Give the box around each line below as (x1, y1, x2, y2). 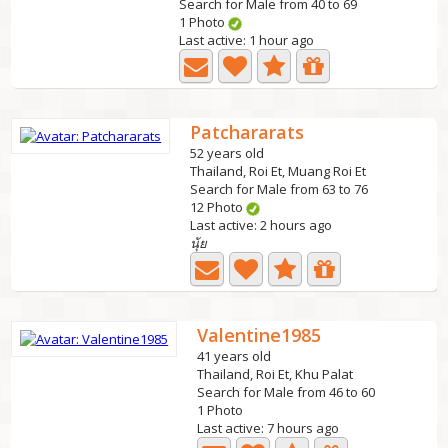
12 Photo (190, 198, 247, 216)
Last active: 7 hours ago (197, 419, 340, 437)
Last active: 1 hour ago (179, 31, 315, 49)
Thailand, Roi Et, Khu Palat (197, 365, 354, 383)
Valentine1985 (197, 323, 322, 347)
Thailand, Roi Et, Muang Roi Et (190, 162, 367, 180)
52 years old (190, 144, 265, 162)
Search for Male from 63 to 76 (190, 180, 369, 198)
